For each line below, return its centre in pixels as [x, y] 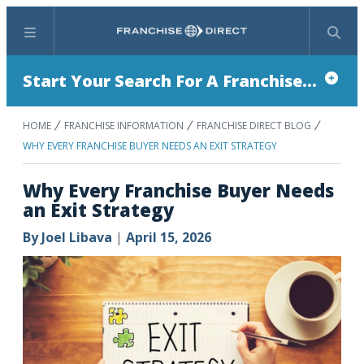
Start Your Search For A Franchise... [170, 81]
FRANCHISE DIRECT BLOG [254, 126]
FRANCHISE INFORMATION [124, 126]
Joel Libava [77, 237]
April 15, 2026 [169, 237]
